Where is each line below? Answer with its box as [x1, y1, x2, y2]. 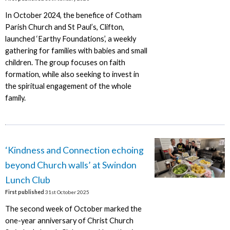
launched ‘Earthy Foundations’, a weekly [5, 34, 136, 44]
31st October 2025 [44, 188, 89, 195]
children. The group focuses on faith [5, 58, 125, 67]
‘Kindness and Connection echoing [5, 144, 144, 156]
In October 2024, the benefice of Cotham [5, 11, 142, 20]
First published [5, 188, 44, 195]
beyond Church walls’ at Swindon [5, 159, 137, 170]
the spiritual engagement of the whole [5, 82, 131, 91]
